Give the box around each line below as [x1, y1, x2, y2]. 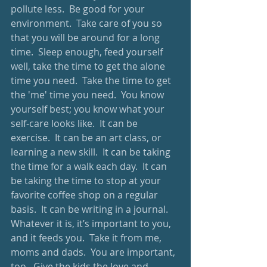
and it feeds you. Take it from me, [11, 231, 164, 244]
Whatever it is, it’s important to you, [11, 217, 173, 230]
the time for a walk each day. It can [11, 160, 169, 173]
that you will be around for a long [11, 31, 162, 44]
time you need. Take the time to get [11, 74, 173, 87]
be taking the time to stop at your [11, 174, 163, 187]
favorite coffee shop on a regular [11, 188, 160, 201]
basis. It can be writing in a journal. [11, 203, 173, 216]
